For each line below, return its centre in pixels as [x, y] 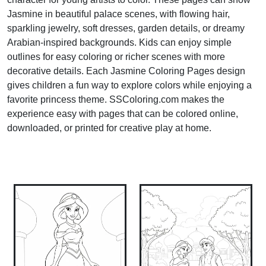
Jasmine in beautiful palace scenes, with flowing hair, [118, 14]
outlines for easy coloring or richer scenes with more [116, 57]
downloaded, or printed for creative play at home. [109, 128]
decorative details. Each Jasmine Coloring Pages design [126, 71]
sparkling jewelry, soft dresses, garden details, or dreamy [126, 28]
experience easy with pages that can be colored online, [123, 114]
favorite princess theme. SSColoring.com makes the [116, 100]
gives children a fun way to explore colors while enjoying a [129, 85]
